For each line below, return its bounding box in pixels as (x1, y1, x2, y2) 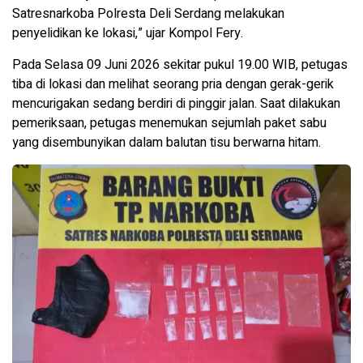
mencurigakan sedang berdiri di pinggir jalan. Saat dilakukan (12, 93, 340, 113)
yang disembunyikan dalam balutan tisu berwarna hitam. (12, 132, 321, 152)
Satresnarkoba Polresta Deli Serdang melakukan (12, 3, 284, 23)
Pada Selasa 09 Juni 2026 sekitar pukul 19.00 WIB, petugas (12, 54, 348, 75)
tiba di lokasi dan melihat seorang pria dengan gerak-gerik (12, 74, 334, 94)
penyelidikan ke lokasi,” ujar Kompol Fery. (12, 23, 243, 43)
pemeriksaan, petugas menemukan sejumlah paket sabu (12, 113, 327, 133)
